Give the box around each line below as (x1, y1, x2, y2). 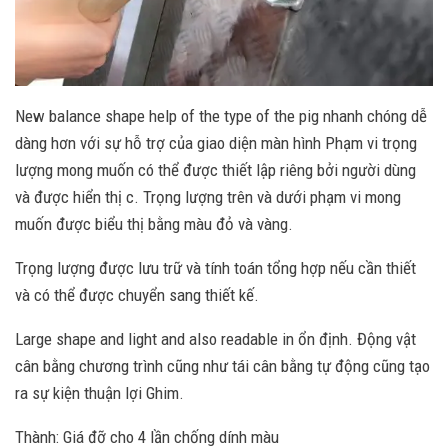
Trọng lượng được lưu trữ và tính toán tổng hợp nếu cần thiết (15, 257, 416, 278)
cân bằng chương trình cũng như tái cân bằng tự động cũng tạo (15, 355, 430, 376)
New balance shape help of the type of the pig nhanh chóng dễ (15, 105, 427, 126)
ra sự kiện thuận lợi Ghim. (15, 382, 184, 403)
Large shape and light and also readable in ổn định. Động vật (15, 328, 416, 349)
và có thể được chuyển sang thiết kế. (15, 284, 259, 305)
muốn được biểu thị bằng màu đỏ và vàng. (15, 213, 293, 234)
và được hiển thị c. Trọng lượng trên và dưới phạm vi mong (15, 186, 401, 207)
